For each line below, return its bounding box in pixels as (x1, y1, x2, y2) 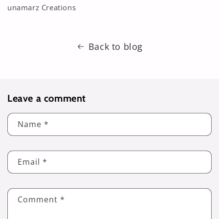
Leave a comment (7, 92, 86, 105)
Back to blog (88, 41, 143, 53)
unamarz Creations (7, 2, 76, 13)
